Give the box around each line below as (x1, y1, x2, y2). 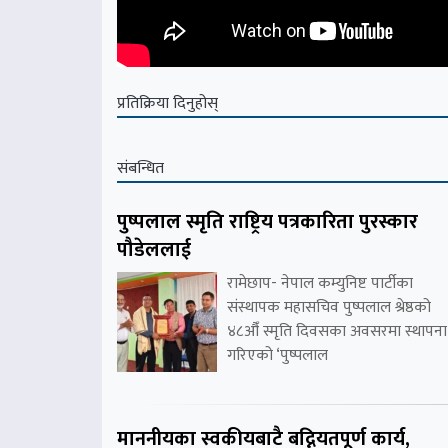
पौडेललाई (117, 233, 191, 268)
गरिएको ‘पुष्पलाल (227, 342, 328, 370)
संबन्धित (117, 155, 164, 183)
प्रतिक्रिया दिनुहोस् (117, 90, 218, 118)
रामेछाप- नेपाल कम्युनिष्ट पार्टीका (227, 270, 413, 298)
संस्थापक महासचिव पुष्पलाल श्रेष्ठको (227, 294, 431, 322)
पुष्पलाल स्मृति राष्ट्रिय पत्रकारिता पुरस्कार (117, 205, 418, 240)
